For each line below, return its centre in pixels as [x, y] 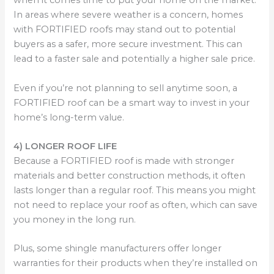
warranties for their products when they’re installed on [136, 263]
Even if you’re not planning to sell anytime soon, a [126, 88]
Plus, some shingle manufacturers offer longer [118, 249]
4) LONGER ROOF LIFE [65, 146]
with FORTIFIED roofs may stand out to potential [125, 30]
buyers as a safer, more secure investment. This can [128, 44]
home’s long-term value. [69, 117]
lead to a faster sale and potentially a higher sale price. [135, 59]
